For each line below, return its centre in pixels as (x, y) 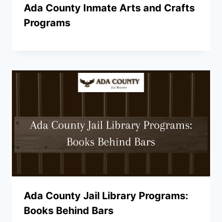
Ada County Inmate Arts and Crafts (109, 8)
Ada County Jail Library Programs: (106, 195)
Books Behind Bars (69, 210)
